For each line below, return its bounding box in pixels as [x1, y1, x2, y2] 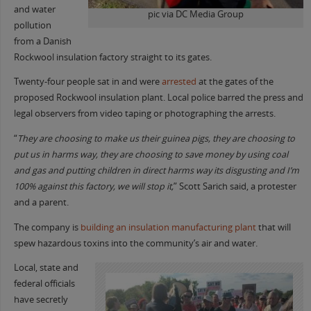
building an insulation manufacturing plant [80, 221, 256, 233]
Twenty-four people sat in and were [13, 76, 162, 88]
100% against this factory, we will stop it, [13, 180, 174, 193]
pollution [13, 19, 51, 31]
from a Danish [13, 35, 72, 47]
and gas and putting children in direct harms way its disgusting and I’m [13, 165, 299, 177]
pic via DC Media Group [148, 8, 244, 21]
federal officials [13, 278, 75, 290]
